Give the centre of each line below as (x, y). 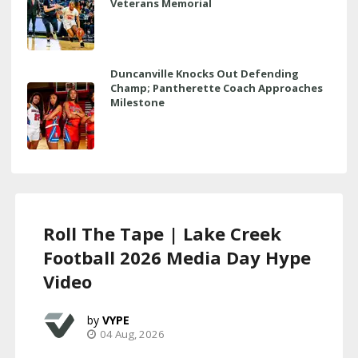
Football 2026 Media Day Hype (177, 257)
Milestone (137, 102)
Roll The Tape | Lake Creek (162, 233)
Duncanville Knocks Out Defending (205, 73)
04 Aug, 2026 (132, 334)
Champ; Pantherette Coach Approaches (217, 88)
